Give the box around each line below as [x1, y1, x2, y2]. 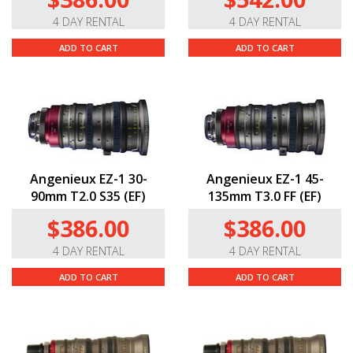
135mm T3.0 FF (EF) [208, 188, 321, 206]
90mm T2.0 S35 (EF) [31, 188, 146, 206]
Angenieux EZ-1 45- [206, 170, 324, 188]
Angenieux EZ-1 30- [29, 170, 147, 188]
